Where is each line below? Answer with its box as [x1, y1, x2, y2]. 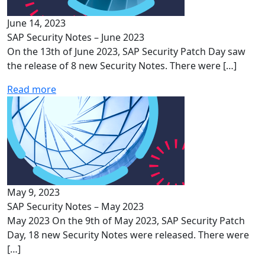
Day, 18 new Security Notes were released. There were [7, 228, 249, 241]
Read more [7, 83, 56, 96]
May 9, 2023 [7, 186, 60, 199]
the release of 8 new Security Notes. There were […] [7, 59, 237, 72]
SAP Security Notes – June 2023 [7, 31, 144, 44]
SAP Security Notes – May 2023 [7, 200, 144, 213]
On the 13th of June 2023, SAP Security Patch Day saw [7, 45, 245, 58]
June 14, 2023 [7, 17, 66, 30]
